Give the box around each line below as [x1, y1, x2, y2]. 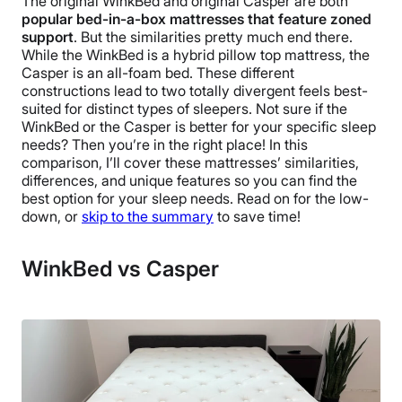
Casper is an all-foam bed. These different [22, 64, 294, 83]
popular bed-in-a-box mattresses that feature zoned [22, 10, 371, 29]
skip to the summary [82, 207, 214, 226]
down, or [22, 207, 82, 226]
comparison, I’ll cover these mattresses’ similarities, [22, 153, 359, 172]
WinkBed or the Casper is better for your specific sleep [22, 118, 376, 136]
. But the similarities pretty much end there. [74, 28, 353, 47]
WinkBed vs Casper [22, 256, 219, 283]
